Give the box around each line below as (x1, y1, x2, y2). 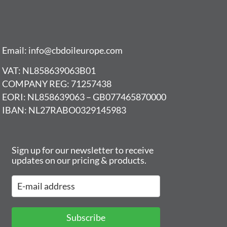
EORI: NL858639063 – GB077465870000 (2, 92, 166, 103)
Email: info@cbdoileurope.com (2, 45, 123, 56)
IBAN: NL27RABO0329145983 (2, 105, 128, 116)
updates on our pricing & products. (11, 154, 146, 166)
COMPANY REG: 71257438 (2, 79, 111, 90)
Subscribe (66, 211, 105, 223)
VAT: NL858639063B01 (2, 65, 96, 77)
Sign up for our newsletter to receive (11, 144, 154, 156)
